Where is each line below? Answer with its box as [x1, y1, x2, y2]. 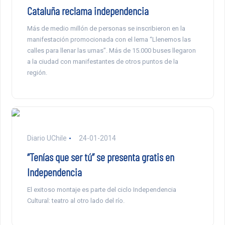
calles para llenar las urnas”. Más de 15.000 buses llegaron [27, 47, 196, 55]
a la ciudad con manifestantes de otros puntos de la [27, 58, 178, 66]
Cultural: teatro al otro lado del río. [27, 197, 125, 205]
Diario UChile [27, 134, 67, 143]
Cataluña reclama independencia [27, 4, 149, 18]
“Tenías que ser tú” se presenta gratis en [27, 150, 174, 164]
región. [27, 69, 47, 77]
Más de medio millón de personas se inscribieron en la [27, 25, 185, 33]
